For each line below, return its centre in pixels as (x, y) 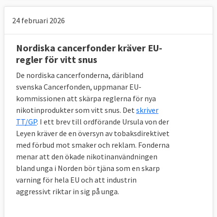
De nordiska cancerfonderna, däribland (80, 75)
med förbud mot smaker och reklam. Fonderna (93, 145)
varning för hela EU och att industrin (76, 180)
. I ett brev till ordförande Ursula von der (103, 122)
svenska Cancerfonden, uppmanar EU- (79, 87)
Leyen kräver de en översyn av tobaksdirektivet (93, 133)
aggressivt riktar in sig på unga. (68, 192)
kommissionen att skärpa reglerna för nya (86, 99)
